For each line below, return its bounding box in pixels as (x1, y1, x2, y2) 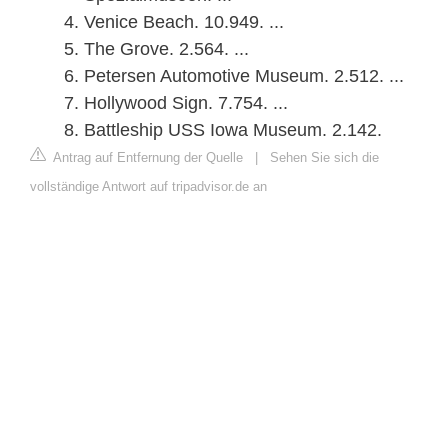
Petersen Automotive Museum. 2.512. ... (84, 66, 404, 87)
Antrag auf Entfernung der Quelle (50, 150, 243, 166)
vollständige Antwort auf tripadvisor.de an (30, 179, 267, 195)
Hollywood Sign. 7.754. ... (84, 93, 288, 114)
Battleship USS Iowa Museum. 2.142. (84, 120, 382, 141)
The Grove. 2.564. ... (84, 39, 249, 60)
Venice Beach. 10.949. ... (84, 12, 284, 33)
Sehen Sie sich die (270, 150, 379, 166)
